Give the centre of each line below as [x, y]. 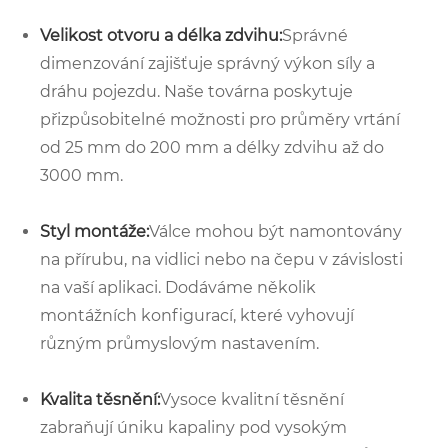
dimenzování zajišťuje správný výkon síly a [207, 63]
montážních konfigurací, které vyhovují [197, 315]
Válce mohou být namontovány [275, 231]
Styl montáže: [94, 231]
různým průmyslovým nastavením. [179, 343]
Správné [315, 35]
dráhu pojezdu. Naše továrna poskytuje [196, 91]
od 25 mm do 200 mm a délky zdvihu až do [212, 147]
